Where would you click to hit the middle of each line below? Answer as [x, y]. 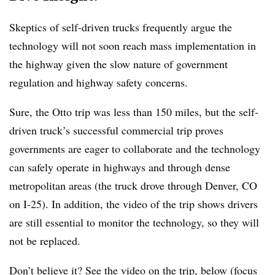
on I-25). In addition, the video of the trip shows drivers [134, 203]
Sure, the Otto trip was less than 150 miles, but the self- [134, 111]
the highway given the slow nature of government [118, 64]
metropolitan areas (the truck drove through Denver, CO [133, 185]
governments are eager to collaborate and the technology [135, 148]
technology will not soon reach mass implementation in [133, 45]
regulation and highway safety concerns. [99, 82]
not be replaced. [45, 240]
